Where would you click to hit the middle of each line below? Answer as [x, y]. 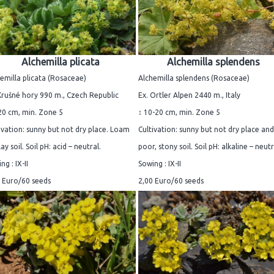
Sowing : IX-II [160, 163]
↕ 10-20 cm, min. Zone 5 [179, 112]
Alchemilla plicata [61, 61]
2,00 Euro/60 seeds [171, 180]
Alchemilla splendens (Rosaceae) [194, 78]
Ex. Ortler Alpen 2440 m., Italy [189, 95]
